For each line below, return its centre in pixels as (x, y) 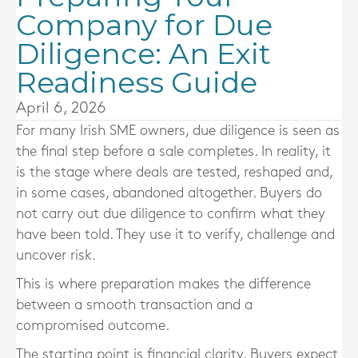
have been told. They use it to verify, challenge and (175, 235)
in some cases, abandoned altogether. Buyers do (169, 193)
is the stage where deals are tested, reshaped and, (174, 172)
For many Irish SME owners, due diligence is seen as (178, 131)
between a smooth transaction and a (134, 305)
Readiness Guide (137, 82)
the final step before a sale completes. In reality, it (173, 151)
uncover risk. (56, 255)
